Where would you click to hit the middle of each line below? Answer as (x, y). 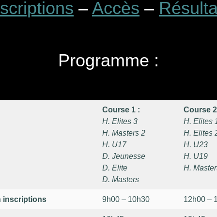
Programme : (108, 60)
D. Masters (121, 179)
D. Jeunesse (124, 156)
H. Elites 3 (120, 121)
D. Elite (115, 168)
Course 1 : (121, 110)
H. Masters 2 (124, 133)
